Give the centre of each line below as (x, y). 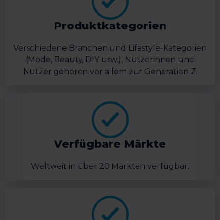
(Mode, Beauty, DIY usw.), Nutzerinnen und (110, 60)
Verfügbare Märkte (110, 144)
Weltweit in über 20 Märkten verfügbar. (110, 166)
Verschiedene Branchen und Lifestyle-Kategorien (110, 48)
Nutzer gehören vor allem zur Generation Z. (110, 72)
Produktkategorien (110, 26)
